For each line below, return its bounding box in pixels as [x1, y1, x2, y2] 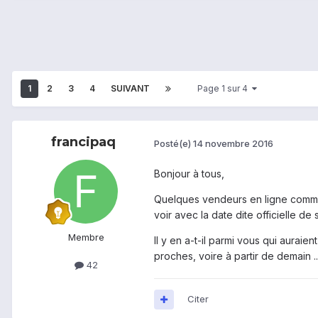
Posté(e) [154, 137, 193, 149]
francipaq [50, 134, 116, 150]
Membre [67, 231, 104, 243]
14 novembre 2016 [193, 137, 273, 149]
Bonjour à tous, [154, 168, 224, 180]
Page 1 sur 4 [197, 83, 252, 94]
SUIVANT [111, 83, 150, 94]
